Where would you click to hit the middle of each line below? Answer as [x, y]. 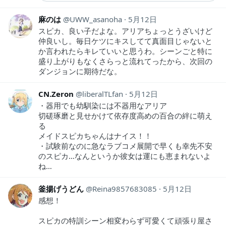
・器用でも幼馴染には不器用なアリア [103, 106]
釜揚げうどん [61, 189]
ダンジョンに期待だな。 [84, 71]
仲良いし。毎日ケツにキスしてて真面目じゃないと [125, 41]
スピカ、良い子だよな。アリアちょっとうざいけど [125, 31]
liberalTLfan [103, 94]
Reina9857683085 [125, 189]
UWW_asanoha [96, 19]
